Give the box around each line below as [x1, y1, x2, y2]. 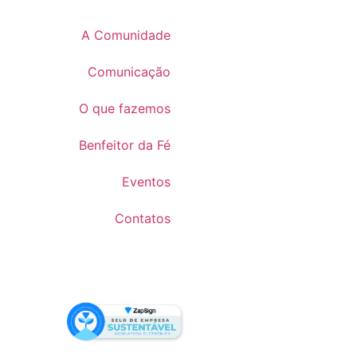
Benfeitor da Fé [78, 137, 171, 154]
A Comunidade [80, 27, 171, 44]
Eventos [121, 174, 171, 190]
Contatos [114, 210, 171, 227]
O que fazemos [78, 100, 171, 117]
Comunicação [87, 64, 171, 80]
